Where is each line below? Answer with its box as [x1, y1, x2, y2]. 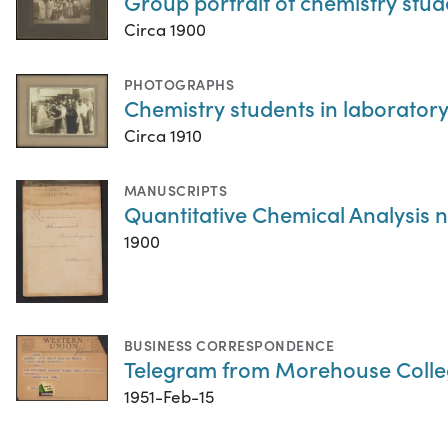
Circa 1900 [124, 17, 206, 41]
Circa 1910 [124, 123, 202, 147]
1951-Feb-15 [124, 384, 214, 408]
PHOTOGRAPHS [124, 73, 235, 94]
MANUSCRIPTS [124, 179, 228, 200]
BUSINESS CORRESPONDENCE [124, 334, 335, 355]
